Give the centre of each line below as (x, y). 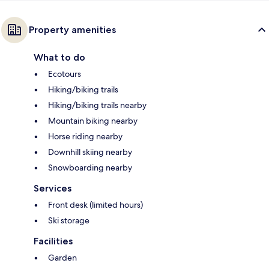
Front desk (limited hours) (95, 205)
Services (53, 189)
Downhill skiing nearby (90, 152)
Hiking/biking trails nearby (97, 105)
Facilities (53, 241)
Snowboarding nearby (90, 168)
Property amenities (72, 30)
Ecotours (65, 74)
